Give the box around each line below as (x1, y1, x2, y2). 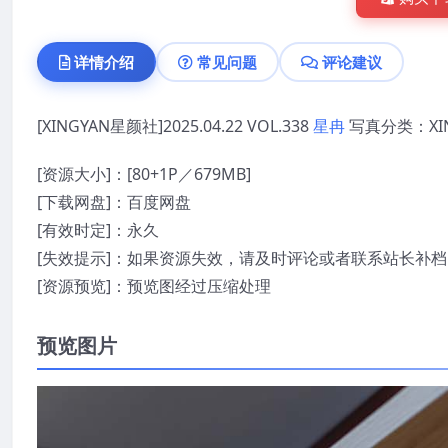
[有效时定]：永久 (37, 218, 159, 241)
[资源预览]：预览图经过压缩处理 (37, 274, 271, 297)
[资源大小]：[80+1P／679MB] (37, 162, 251, 185)
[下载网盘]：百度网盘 (37, 190, 191, 213)
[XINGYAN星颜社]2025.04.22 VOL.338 (37, 114, 313, 137)
